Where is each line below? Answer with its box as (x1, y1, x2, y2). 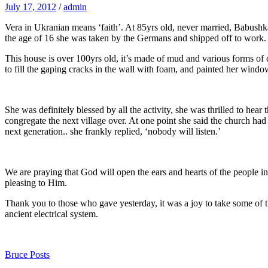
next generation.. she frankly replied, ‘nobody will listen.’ (5, 126, 221, 136)
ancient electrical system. (5, 208, 98, 219)
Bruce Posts (5, 249, 50, 260)
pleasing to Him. (5, 177, 67, 188)
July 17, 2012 (5, 1, 56, 12)
